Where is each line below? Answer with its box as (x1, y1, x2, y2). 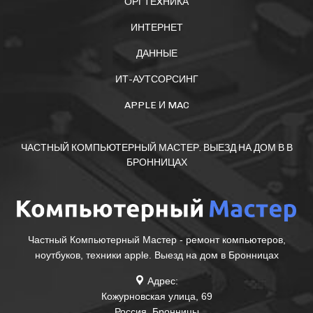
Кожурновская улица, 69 (101, 291, 212, 303)
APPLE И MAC (124, 99, 189, 111)
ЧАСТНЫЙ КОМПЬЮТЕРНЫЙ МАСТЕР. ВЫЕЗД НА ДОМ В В (20, 141, 293, 154)
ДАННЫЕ (136, 47, 177, 59)
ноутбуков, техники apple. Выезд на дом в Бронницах (34, 249, 279, 261)
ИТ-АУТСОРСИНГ (115, 73, 198, 85)
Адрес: (145, 275, 178, 287)
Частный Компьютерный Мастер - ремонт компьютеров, (27, 234, 286, 246)
